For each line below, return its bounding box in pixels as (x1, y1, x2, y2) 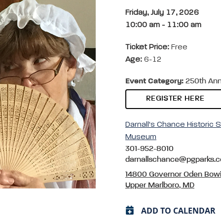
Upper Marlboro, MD (125, 182, 194, 189)
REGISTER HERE (146, 95, 205, 103)
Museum (125, 133, 156, 141)
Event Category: (125, 77, 184, 85)
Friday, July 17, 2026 (125, 9, 199, 17)
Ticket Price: (125, 43, 171, 51)
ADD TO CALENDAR (141, 205, 216, 216)
